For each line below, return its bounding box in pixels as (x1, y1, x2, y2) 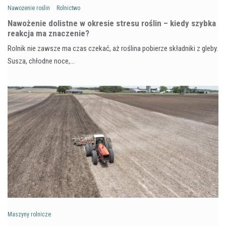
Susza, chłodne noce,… (8, 56, 75, 66)
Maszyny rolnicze (8, 210, 51, 218)
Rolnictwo (56, 4, 80, 12)
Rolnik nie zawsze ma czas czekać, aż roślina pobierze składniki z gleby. (8, 43, 218, 53)
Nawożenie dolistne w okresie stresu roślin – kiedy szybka (8, 18, 216, 28)
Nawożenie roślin (8, 4, 50, 12)
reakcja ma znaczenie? (8, 28, 89, 38)
